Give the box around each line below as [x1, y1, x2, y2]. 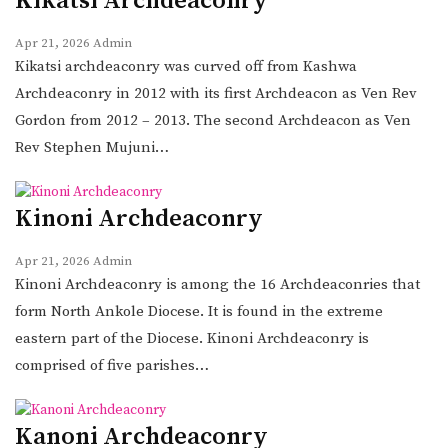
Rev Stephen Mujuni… [15, 137, 169, 157]
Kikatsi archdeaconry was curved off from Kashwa [15, 56, 357, 76]
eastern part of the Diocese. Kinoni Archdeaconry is [15, 328, 369, 348]
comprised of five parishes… [15, 355, 209, 375]
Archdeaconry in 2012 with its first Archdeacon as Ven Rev [15, 83, 417, 103]
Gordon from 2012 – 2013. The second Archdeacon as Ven [15, 110, 411, 130]
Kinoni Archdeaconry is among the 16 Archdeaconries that [15, 274, 420, 294]
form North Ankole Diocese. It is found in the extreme [15, 301, 383, 321]
